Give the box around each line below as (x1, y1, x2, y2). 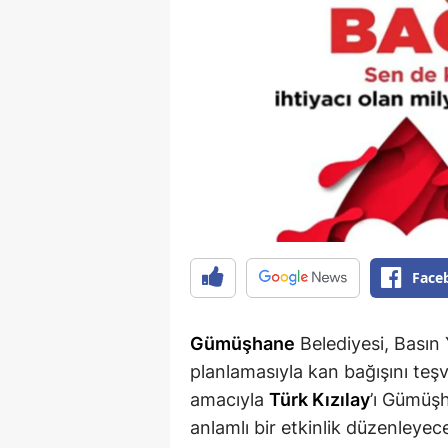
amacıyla (190, 389, 269, 411)
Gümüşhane (190, 333, 295, 355)
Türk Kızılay (269, 389, 370, 411)
